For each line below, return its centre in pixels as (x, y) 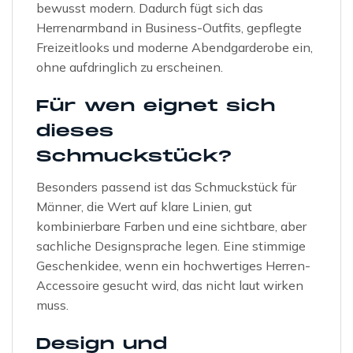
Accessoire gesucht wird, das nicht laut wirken (170, 286)
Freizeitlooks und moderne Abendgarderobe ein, (175, 48)
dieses (75, 132)
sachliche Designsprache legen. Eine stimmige (171, 246)
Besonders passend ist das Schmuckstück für (166, 187)
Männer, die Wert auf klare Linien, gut (144, 207)
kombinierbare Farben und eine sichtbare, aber (171, 227)
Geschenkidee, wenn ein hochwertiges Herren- (173, 266)
